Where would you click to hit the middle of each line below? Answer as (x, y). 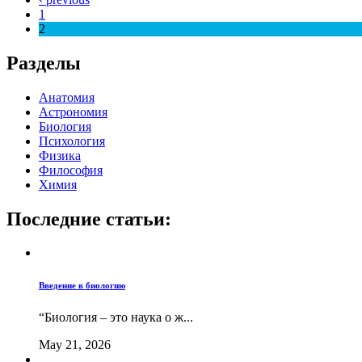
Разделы (44, 63)
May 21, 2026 (75, 345)
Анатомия (67, 97)
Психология (72, 141)
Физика (60, 155)
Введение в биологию (82, 286)
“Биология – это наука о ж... (116, 318)
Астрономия (73, 112)
